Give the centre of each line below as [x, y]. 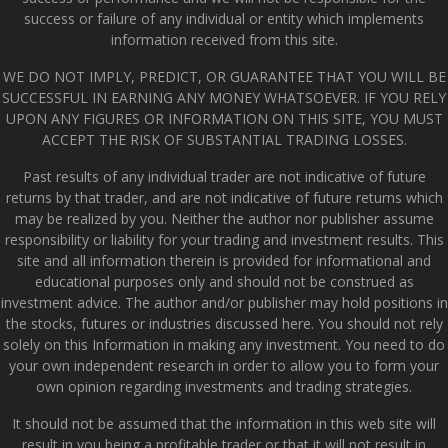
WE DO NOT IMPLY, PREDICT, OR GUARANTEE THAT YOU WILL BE [224, 76]
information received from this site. [224, 39]
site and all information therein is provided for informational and [224, 260]
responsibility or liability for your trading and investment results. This [224, 239]
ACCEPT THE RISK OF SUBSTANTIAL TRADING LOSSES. [224, 139]
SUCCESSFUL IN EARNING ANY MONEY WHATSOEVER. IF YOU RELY [224, 97]
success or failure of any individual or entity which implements [224, 18]
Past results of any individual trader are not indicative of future [224, 176]
